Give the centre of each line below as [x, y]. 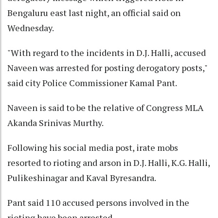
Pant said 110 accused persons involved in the [98, 202]
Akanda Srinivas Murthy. [55, 122]
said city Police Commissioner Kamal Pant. [92, 82]
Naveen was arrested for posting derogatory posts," [107, 67]
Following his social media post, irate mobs [93, 147]
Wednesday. [31, 27]
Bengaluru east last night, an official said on [94, 12]
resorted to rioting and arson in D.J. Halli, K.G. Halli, [109, 162]
